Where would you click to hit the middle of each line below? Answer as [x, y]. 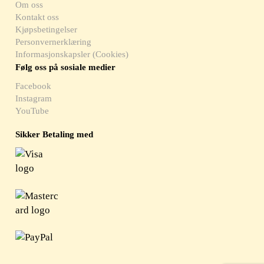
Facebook [34, 86]
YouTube [32, 111]
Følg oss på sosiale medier [66, 67]
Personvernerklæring [54, 42]
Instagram [34, 99]
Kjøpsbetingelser [47, 29]
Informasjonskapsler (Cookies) [72, 54]
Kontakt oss [37, 17]
